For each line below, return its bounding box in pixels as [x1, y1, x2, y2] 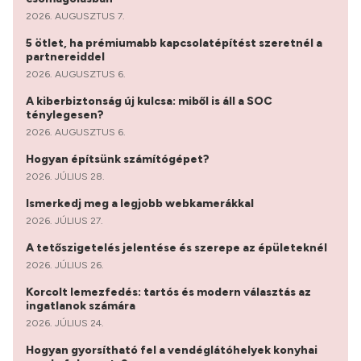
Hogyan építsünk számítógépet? [26, 151, 212, 166]
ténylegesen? [26, 107, 106, 122]
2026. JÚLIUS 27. [26, 214, 103, 226]
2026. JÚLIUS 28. [26, 170, 105, 182]
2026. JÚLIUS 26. [26, 259, 104, 271]
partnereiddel [26, 49, 107, 64]
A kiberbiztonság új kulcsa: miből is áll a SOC [26, 93, 272, 108]
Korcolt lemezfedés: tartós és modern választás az [26, 284, 311, 299]
